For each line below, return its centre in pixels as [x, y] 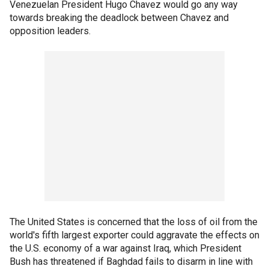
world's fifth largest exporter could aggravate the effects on [134, 235]
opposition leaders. [50, 31]
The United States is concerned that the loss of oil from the [134, 222]
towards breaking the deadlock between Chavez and [119, 18]
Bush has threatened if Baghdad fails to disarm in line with [131, 261]
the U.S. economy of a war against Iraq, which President [125, 248]
